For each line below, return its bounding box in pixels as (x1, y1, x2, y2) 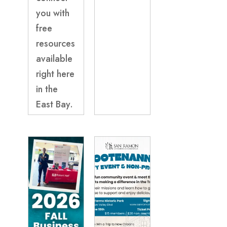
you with (35, 7, 69, 20)
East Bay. (35, 98, 73, 111)
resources (35, 37, 75, 51)
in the (35, 83, 58, 96)
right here (35, 67, 74, 81)
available (35, 52, 72, 66)
